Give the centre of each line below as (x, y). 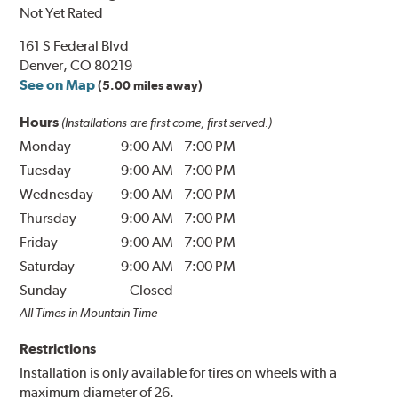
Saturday (48, 267)
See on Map (58, 85)
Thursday (48, 219)
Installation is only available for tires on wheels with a (179, 373)
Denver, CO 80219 (76, 66)
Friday (39, 243)
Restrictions (58, 349)
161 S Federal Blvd (75, 46)
